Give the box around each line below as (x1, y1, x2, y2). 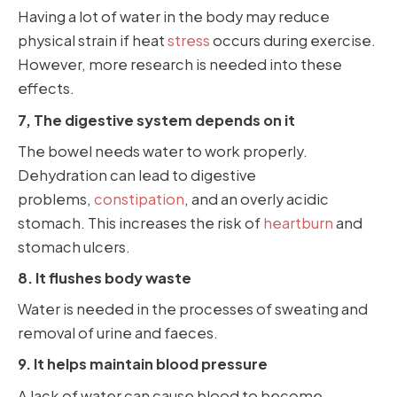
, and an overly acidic (184, 189, 329, 208)
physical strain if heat (18, 31, 167, 51)
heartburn (263, 213, 333, 232)
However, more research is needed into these (18, 55, 342, 74)
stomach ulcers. (18, 237, 130, 256)
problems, (18, 189, 94, 208)
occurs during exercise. (210, 31, 376, 51)
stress (167, 31, 210, 51)
